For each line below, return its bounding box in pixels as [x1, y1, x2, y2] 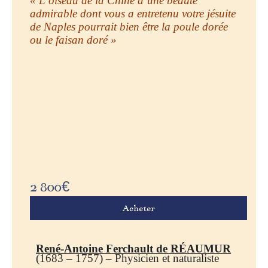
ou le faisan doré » [30, 33, 117, 46]
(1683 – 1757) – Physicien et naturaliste [36, 251, 219, 264]
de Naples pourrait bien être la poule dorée [30, 20, 228, 33]
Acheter [122, 202, 155, 214]
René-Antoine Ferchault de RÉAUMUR [36, 242, 231, 255]
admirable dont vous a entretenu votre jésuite [30, 7, 236, 20]
